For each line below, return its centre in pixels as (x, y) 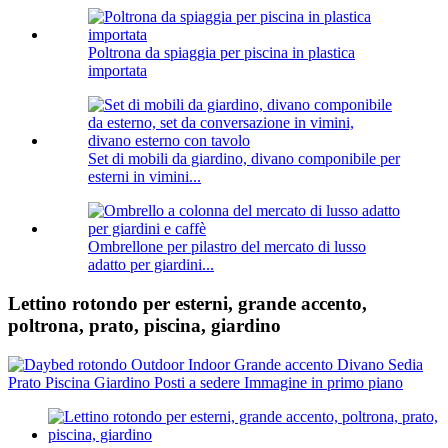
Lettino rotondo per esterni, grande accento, (187, 304)
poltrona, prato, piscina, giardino (144, 326)
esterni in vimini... (144, 177)
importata (117, 71)
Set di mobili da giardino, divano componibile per (244, 159)
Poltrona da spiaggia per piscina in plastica (221, 53)
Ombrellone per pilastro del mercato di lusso (227, 247)
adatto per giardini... (151, 265)
